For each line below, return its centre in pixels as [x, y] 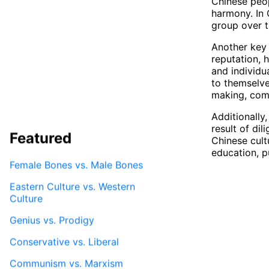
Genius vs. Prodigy [52, 220]
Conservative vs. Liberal [64, 242]
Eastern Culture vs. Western [72, 186]
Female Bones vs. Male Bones [76, 165]
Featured [41, 138]
